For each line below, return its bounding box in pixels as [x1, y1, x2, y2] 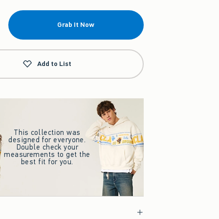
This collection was [14, 127, 81, 137]
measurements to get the [4, 149, 90, 159]
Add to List [37, 59, 72, 68]
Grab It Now [57, 20, 95, 29]
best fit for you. [21, 156, 73, 167]
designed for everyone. [8, 134, 86, 145]
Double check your [16, 142, 79, 152]
